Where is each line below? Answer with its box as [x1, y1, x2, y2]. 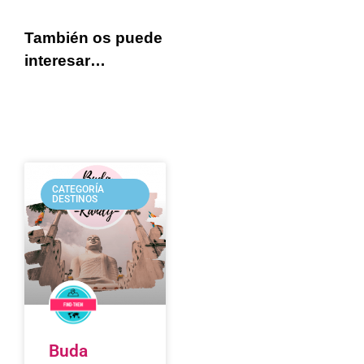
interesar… [24, 51, 106, 69]
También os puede [24, 28, 162, 46]
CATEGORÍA [52, 184, 105, 195]
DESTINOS [52, 193, 98, 205]
